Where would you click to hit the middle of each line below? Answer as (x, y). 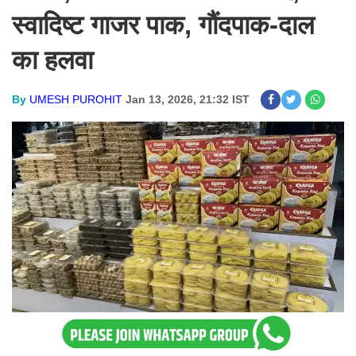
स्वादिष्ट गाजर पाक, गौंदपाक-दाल (163, 25)
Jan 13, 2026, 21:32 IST (188, 99)
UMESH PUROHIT (76, 99)
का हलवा (52, 60)
